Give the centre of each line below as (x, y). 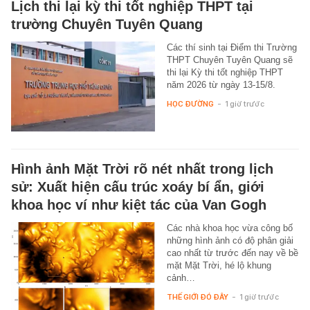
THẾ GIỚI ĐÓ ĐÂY (197, 297)
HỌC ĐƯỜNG (190, 104)
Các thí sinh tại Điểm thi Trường (231, 48)
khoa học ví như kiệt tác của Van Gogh (139, 205)
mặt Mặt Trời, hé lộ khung (219, 266)
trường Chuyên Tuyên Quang (107, 25)
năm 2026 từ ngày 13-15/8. (221, 85)
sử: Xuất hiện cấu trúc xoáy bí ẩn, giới (138, 187)
